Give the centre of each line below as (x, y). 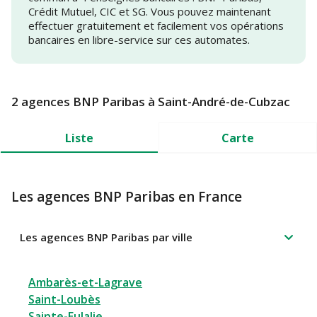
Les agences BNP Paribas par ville (106, 237)
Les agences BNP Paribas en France (127, 197)
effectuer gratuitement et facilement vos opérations (156, 26)
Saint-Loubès (64, 300)
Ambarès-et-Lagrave (85, 283)
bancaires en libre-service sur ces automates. (139, 40)
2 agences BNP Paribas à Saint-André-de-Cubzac (151, 102)
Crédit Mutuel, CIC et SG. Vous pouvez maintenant (150, 12)
